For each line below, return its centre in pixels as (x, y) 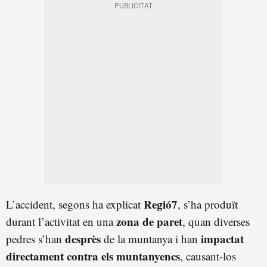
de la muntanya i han (151, 239)
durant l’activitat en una (61, 222)
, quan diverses (216, 222)
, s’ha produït (208, 204)
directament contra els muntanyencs (93, 256)
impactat (222, 239)
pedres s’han (35, 239)
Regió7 (161, 204)
